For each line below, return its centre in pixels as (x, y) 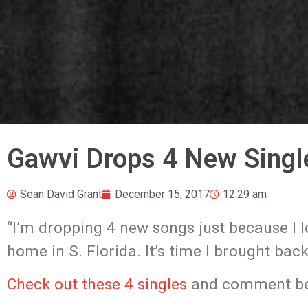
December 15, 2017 (162, 194)
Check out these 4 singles (97, 284)
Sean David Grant (61, 194)
